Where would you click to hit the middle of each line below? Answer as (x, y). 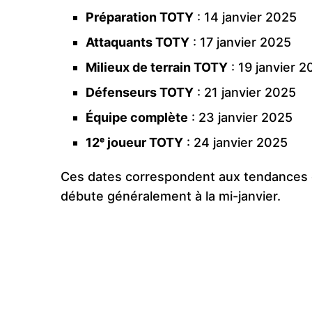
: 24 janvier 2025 (235, 142)
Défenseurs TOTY (140, 92)
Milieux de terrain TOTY (157, 67)
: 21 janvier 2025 (245, 92)
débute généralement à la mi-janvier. (171, 196)
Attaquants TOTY (138, 42)
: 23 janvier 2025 (240, 117)
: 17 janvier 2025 (240, 42)
